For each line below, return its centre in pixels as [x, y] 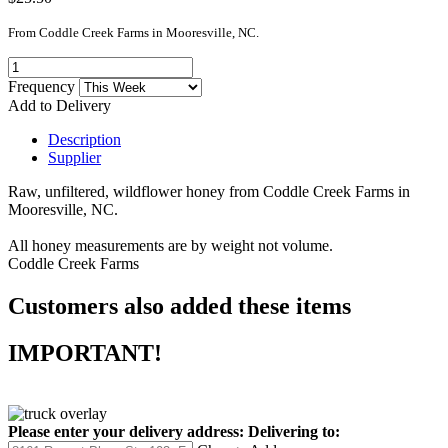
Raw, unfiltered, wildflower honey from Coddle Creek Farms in [209, 191]
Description [84, 139]
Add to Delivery [59, 105]
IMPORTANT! [85, 352]
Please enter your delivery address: [126, 431]
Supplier [74, 157]
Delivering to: [294, 431]
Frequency [43, 86]
